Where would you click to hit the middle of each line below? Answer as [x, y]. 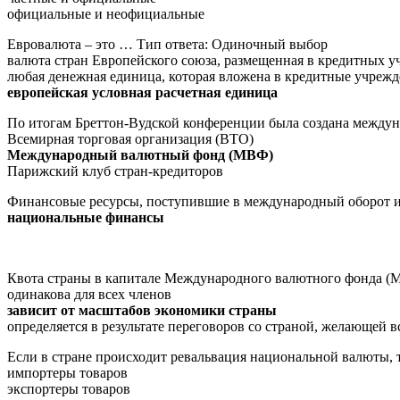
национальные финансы [86, 217]
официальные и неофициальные [106, 13]
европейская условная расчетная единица [142, 92]
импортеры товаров [67, 372]
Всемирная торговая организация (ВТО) [130, 138]
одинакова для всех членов [89, 294]
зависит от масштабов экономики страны [142, 310]
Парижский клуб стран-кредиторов [115, 171]
